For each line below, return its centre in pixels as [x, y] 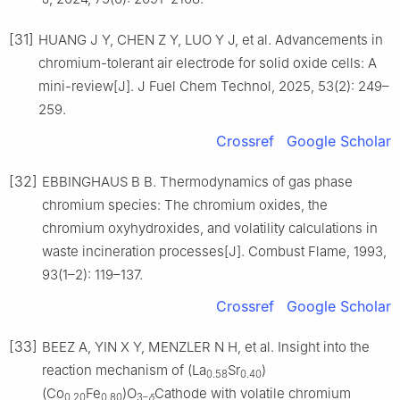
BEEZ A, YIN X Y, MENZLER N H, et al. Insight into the [206, 347]
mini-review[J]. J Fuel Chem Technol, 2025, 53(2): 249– [214, 87]
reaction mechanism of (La [124, 371]
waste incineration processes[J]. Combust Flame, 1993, [214, 252]
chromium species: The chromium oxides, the [185, 205]
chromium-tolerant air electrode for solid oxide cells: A [208, 63]
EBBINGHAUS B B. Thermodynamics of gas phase [197, 182]
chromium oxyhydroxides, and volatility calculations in [210, 229]
